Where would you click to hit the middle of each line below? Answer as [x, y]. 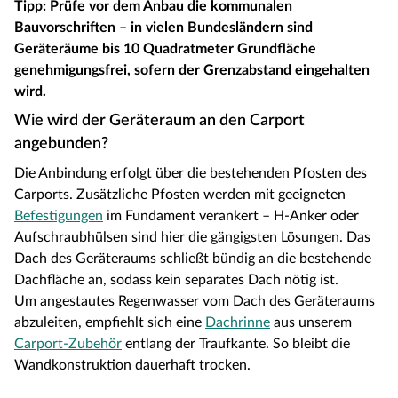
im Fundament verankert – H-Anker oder [231, 216]
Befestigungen [59, 216]
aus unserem [311, 323]
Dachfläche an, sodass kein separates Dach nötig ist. [176, 280]
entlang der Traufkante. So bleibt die [236, 344]
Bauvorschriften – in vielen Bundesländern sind [163, 28]
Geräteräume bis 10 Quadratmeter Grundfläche [165, 49]
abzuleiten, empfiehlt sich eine [110, 323]
